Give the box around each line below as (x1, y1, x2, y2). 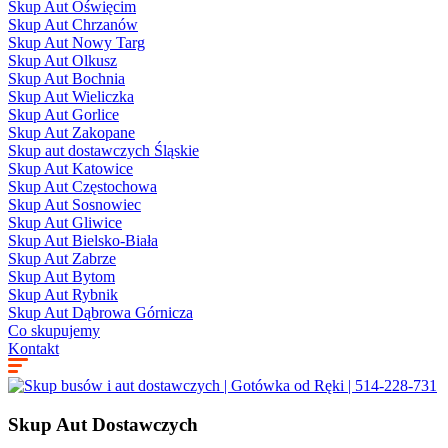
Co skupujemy (8, 322, 100, 339)
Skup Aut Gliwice (8, 214, 122, 231)
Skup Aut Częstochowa (8, 178, 157, 195)
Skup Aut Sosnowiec (8, 196, 141, 213)
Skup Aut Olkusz (8, 52, 117, 69)
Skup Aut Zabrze (8, 250, 116, 267)
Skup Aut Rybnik (8, 286, 118, 303)
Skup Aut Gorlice (8, 106, 119, 123)
